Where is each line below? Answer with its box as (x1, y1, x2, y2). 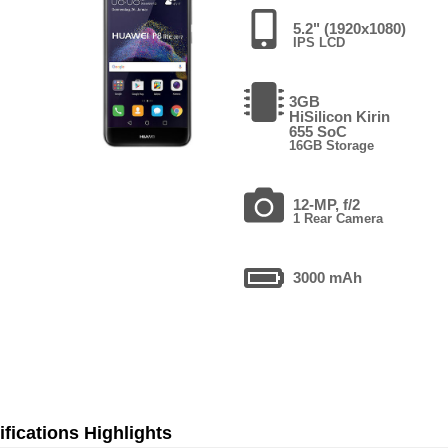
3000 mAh (292, 268, 362, 286)
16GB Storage (288, 137, 374, 153)
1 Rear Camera (292, 210, 383, 226)
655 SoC (288, 122, 347, 140)
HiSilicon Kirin (288, 107, 390, 125)
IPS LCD (292, 34, 345, 50)
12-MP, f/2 (292, 195, 360, 213)
